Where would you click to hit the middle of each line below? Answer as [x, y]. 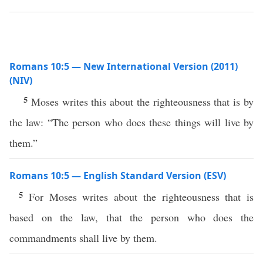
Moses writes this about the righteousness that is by [142, 102]
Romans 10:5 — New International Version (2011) [124, 66]
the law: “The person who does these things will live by [131, 122]
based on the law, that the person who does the [131, 217]
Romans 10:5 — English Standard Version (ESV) [118, 176]
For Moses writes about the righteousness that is [141, 197]
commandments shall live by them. [83, 238]
